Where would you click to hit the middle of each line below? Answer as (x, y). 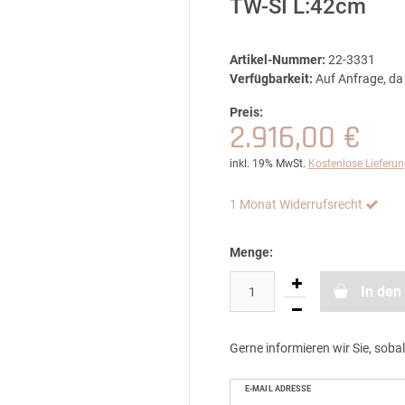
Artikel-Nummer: (278, 60)
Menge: (251, 252)
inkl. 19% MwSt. (268, 164)
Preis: (246, 112)
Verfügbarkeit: (271, 79)
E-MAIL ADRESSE (278, 388)
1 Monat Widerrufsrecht (296, 204)
